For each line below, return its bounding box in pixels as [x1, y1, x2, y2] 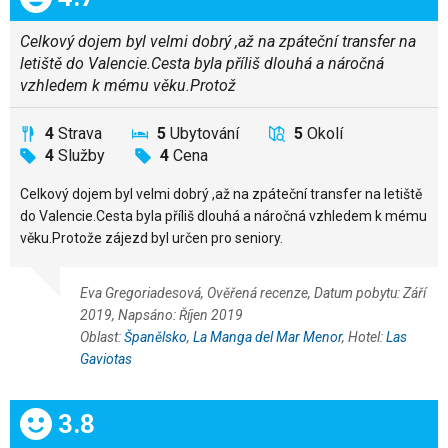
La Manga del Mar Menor [193, 329, 342, 345]
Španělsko [124, 329, 187, 345]
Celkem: [19, 405, 113, 435]
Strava [58, 123, 102, 143]
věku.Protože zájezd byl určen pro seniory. [20, 229, 283, 246]
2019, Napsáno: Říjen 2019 [80, 307, 243, 323]
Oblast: [80, 329, 124, 345]
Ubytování [170, 123, 239, 143]
